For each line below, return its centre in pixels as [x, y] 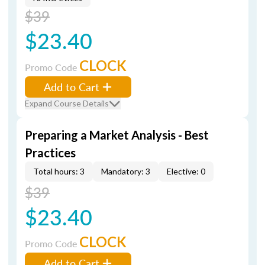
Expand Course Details [67, 103]
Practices [50, 153]
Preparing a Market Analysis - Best [117, 135]
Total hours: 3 [59, 171]
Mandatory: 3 [126, 171]
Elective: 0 [186, 171]
